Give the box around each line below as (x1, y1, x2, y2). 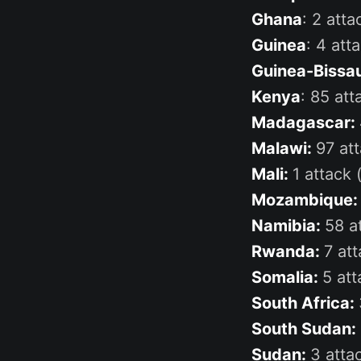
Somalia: (251, 267, 322, 287)
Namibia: (251, 215, 325, 235)
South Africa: (251, 293, 359, 313)
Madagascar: (251, 112, 359, 132)
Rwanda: (251, 241, 324, 261)
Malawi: (251, 138, 316, 158)
